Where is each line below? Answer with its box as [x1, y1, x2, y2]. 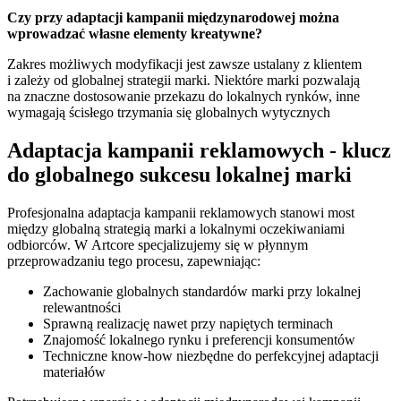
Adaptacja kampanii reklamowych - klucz [7, 138, 391, 162]
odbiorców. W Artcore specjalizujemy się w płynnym [7, 236, 308, 252]
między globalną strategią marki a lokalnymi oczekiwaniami [7, 220, 345, 236]
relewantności [43, 299, 121, 315]
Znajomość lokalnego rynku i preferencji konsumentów [43, 331, 355, 347]
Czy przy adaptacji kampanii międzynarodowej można [7, 9, 339, 25]
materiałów [43, 363, 106, 380]
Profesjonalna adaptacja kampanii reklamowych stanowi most [7, 204, 354, 220]
